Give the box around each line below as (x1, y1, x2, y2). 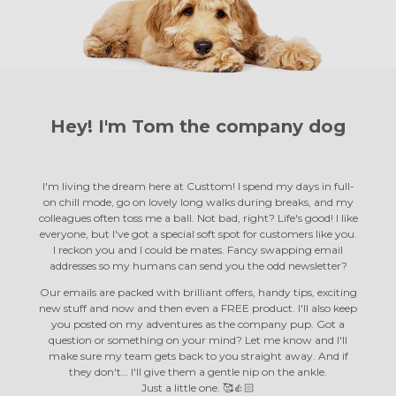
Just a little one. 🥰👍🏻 (141, 380, 255, 394)
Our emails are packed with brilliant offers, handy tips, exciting (39, 285, 357, 299)
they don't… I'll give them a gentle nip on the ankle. (69, 364, 327, 378)
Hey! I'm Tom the (50, 115, 216, 137)
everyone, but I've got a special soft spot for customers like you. (39, 226, 357, 240)
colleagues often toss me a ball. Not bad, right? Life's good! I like (38, 210, 358, 225)
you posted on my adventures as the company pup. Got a (51, 316, 345, 331)
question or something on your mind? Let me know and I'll (49, 332, 347, 346)
